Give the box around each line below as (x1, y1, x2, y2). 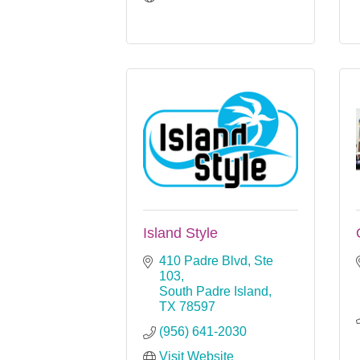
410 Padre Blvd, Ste (159, 253, 273, 268)
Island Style (143, 224, 218, 241)
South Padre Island (159, 284, 268, 298)
